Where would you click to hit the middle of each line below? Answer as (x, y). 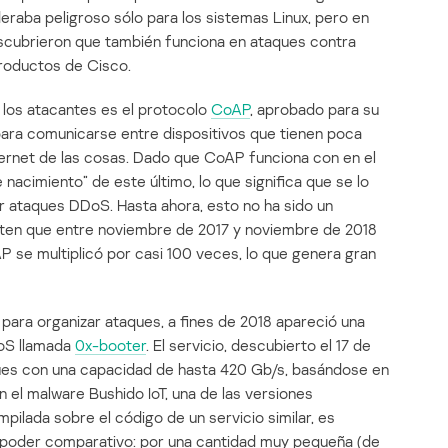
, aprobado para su (314, 109)
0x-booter (110, 345)
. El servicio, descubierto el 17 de (258, 345)
